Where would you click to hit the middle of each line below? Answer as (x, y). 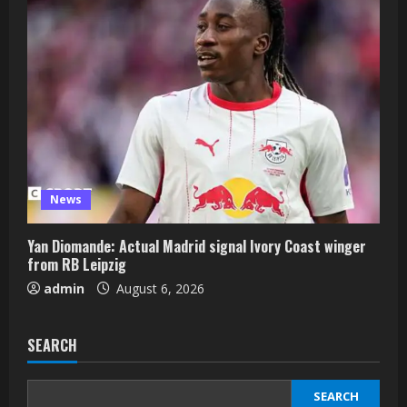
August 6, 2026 (159, 288)
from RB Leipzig (77, 264)
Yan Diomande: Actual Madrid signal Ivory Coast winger (197, 246)
